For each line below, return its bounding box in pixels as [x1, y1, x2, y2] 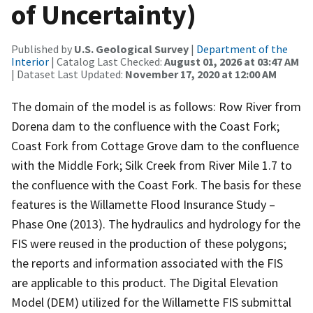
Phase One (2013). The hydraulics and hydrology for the [11, 215, 300, 232]
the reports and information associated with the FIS [11, 254, 283, 271]
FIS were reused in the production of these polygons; [11, 235, 286, 252]
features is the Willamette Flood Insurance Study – [11, 196, 275, 212]
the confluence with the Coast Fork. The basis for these [11, 176, 301, 193]
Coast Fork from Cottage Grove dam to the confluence [11, 137, 299, 154]
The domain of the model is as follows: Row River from [11, 98, 301, 115]
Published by [11, 41, 74, 56]
